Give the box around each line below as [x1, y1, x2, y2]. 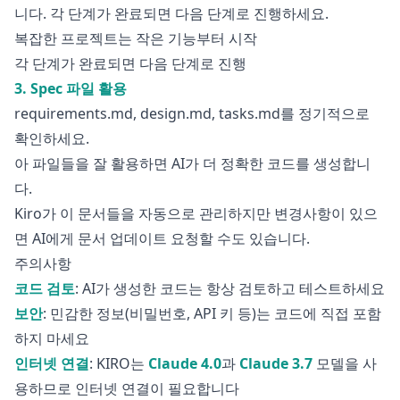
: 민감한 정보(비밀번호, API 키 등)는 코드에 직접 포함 [43, 303, 381, 323]
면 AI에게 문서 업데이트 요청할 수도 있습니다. [14, 228, 310, 248]
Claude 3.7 [239, 353, 312, 373]
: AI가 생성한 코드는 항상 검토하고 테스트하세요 [75, 278, 385, 298]
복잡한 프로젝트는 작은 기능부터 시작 [14, 28, 257, 48]
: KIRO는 [89, 353, 148, 373]
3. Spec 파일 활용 [14, 78, 127, 98]
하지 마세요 [14, 328, 89, 348]
